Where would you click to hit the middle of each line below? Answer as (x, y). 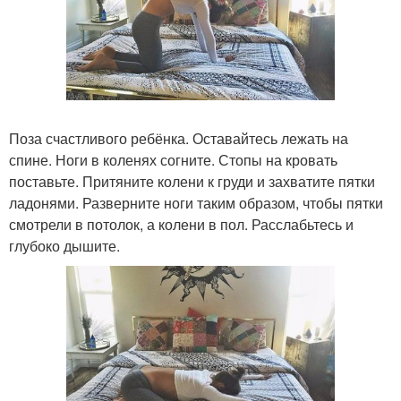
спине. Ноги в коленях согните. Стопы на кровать (173, 160)
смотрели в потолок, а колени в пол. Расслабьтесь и (181, 225)
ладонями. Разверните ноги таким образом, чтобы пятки (196, 203)
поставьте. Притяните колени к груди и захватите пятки (192, 182)
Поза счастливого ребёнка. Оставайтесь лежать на (179, 139)
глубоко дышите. (64, 246)
